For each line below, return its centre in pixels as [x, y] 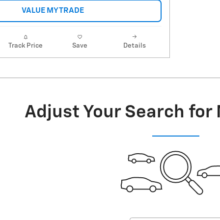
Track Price [25, 46]
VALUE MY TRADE [53, 11]
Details [134, 46]
